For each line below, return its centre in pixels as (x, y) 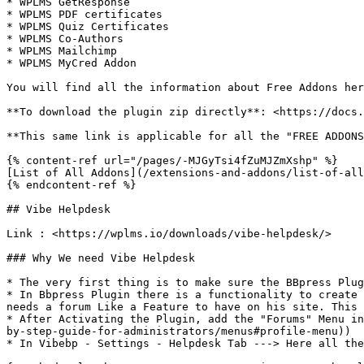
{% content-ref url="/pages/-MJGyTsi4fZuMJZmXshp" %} (172, 160)
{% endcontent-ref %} (71, 185)
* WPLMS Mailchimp (62, 51)
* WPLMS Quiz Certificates (88, 26)
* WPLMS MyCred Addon (71, 63)
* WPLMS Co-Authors (65, 39)
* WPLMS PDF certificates (84, 14)
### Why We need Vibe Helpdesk (101, 258)
